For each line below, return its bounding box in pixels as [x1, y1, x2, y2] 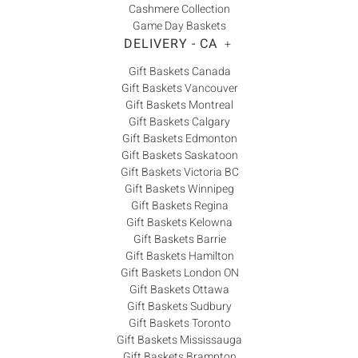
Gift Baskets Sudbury [127, 298, 232, 316]
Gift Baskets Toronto [128, 315, 231, 332]
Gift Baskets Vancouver [121, 80, 238, 97]
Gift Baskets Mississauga [117, 332, 242, 349]
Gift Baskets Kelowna [126, 214, 233, 232]
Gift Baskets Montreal [125, 97, 233, 114]
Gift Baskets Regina [130, 197, 229, 215]
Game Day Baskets [133, 17, 226, 34]
